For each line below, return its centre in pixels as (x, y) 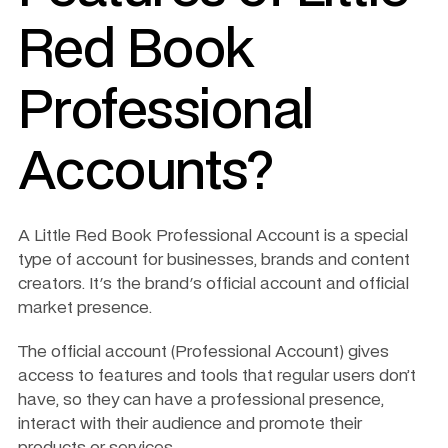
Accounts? (146, 173)
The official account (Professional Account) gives (203, 351)
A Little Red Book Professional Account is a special (213, 235)
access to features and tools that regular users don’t (217, 375)
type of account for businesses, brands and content (214, 259)
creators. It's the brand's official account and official (213, 283)
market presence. (87, 307)
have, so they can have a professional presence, (201, 399)
